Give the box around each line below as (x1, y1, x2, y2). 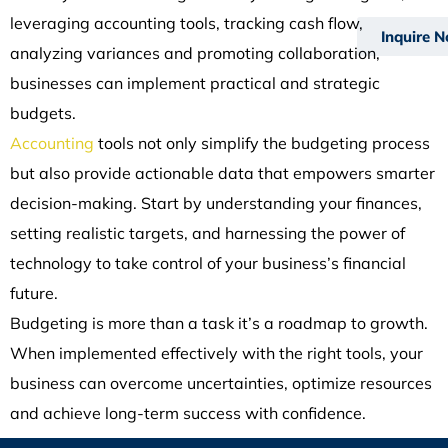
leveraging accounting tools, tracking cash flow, (10, 12, 363, 33)
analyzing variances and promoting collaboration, (10, 42, 380, 63)
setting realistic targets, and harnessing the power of (10, 222, 405, 243)
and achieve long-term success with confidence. (10, 402, 366, 423)
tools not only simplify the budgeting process (94, 132, 430, 153)
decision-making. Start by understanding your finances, (10, 192, 422, 213)
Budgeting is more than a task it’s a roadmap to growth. (10, 312, 428, 333)
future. (10, 282, 58, 303)
